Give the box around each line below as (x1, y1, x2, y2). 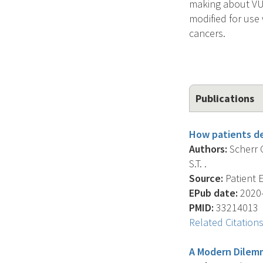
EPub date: (189, 186, 238, 200)
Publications (195, 92, 254, 105)
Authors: (189, 142, 227, 156)
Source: (189, 171, 223, 185)
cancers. (189, 26, 225, 40)
